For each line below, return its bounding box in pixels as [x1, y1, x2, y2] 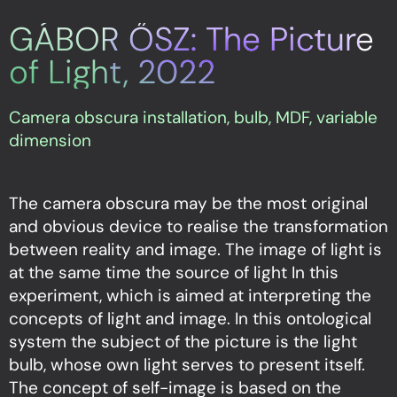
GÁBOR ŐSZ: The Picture [9, 18, 374, 61]
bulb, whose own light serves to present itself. [9, 354, 365, 377]
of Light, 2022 [9, 51, 215, 94]
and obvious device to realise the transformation [9, 215, 388, 238]
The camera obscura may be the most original [9, 192, 368, 215]
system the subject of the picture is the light [9, 331, 357, 354]
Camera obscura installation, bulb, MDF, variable [9, 106, 378, 129]
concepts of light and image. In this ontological [9, 307, 371, 331]
